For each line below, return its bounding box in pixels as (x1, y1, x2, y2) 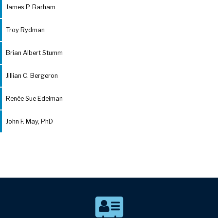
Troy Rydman (6, 26, 45, 34)
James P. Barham (6, 3, 55, 11)
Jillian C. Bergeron (6, 72, 58, 80)
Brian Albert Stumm (6, 49, 63, 57)
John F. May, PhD (6, 118, 53, 126)
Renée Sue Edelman (6, 95, 63, 103)
